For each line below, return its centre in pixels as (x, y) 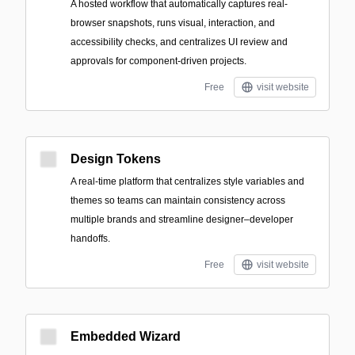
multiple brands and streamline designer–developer (182, 219)
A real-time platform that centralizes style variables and (187, 181)
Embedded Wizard (126, 336)
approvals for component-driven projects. (158, 61)
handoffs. (90, 239)
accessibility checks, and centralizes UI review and (179, 42)
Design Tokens (116, 159)
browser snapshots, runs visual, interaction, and (173, 23)
